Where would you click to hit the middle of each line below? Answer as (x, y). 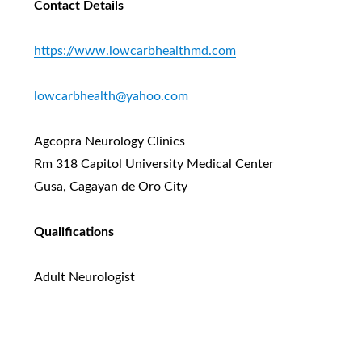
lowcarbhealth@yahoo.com (111, 96)
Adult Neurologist (84, 277)
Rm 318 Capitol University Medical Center (154, 164)
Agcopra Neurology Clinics (109, 141)
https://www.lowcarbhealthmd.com (135, 51)
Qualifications (74, 232)
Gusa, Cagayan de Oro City (110, 187)
